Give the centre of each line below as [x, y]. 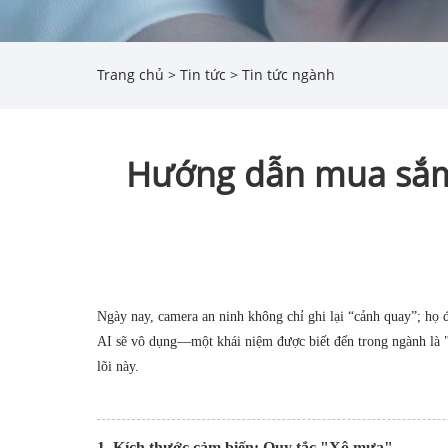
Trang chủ [130, 75]
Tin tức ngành [288, 75]
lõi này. [118, 366]
